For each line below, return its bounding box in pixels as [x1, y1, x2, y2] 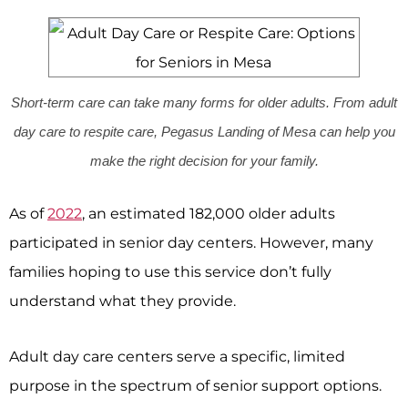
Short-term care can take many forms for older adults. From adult [11, 95, 397, 111]
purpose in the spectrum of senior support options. [9, 375, 382, 394]
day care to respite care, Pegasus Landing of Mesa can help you [13, 124, 395, 140]
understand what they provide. [9, 291, 236, 311]
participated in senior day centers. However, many [9, 233, 373, 252]
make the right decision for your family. [89, 153, 319, 169]
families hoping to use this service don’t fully [9, 262, 331, 281]
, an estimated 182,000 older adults [82, 204, 335, 223]
